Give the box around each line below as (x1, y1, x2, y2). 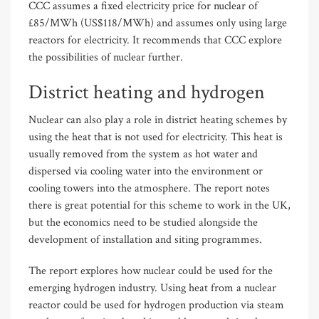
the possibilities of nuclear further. (28, 50, 183, 66)
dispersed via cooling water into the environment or (28, 164, 263, 179)
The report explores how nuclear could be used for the (28, 263, 273, 279)
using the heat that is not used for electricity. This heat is (28, 130, 283, 145)
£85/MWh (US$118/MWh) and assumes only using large (28, 16, 287, 31)
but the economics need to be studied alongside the (28, 215, 258, 231)
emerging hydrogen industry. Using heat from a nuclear (28, 281, 276, 296)
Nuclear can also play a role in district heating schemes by (28, 113, 287, 128)
